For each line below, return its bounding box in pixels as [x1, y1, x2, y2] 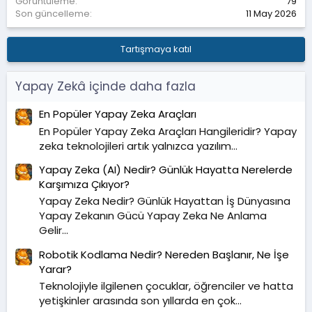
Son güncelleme [15, 6, 90, 20]
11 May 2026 [246, 6, 297, 20]
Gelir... [39, 223, 68, 238]
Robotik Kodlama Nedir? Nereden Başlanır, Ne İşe [39, 247, 289, 262]
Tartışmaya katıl [120, 42, 192, 56]
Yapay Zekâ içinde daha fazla [15, 77, 196, 95]
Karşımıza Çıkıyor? [39, 176, 130, 192]
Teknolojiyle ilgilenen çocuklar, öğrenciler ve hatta [39, 279, 293, 294]
